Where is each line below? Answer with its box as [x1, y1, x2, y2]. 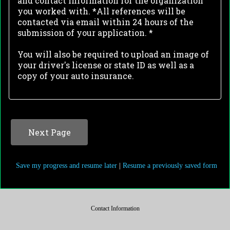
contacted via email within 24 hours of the [17, 16, 194, 28]
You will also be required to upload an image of [17, 49, 209, 60]
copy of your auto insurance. [17, 70, 136, 82]
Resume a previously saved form [123, 161, 217, 169]
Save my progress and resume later [16, 161, 117, 169]
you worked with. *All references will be [17, 6, 185, 17]
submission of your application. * [17, 27, 153, 39]
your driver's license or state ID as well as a [17, 60, 194, 71]
